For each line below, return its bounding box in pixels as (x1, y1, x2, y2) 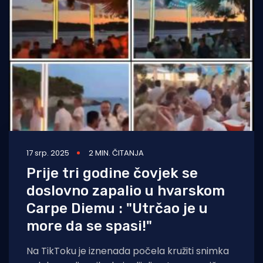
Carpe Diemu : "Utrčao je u (26, 200, 208, 217)
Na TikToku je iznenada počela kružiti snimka (26, 244, 229, 258)
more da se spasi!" (26, 217, 152, 234)
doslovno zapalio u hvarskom (26, 182, 225, 199)
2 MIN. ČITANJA (89, 147, 144, 159)
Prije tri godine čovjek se (26, 164, 198, 181)
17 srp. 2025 (26, 147, 69, 159)
